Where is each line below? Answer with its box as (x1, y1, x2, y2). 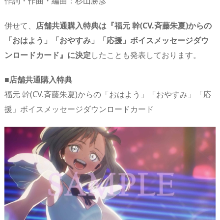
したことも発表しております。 (91, 49, 201, 60)
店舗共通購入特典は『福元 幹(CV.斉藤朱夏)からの (36, 20, 212, 31)
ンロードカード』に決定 (4, 49, 91, 60)
